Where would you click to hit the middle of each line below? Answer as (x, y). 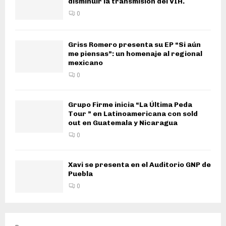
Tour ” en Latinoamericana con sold (133, 114)
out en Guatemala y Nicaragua (123, 123)
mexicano (86, 63)
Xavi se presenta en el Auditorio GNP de (139, 165)
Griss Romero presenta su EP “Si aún (134, 45)
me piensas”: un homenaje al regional (135, 54)
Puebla (80, 174)
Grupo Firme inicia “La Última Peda (130, 105)
